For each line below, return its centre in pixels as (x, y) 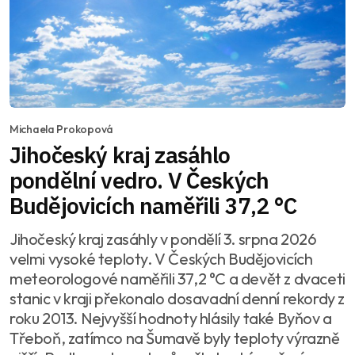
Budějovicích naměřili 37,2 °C (153, 206)
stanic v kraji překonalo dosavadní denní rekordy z (177, 299)
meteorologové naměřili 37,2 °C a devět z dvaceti (177, 279)
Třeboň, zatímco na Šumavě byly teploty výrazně (175, 338)
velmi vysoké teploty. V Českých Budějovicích (161, 259)
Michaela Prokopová (61, 130)
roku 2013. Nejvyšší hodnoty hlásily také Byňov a (171, 319)
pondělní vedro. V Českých (139, 181)
